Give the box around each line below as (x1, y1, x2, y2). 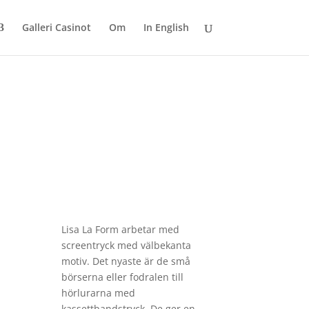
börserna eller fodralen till (61, 270, 184, 283)
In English (143, 21, 189, 34)
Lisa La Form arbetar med (61, 222, 180, 236)
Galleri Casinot (21, 21, 91, 34)
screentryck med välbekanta (61, 238, 192, 252)
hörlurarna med (61, 286, 136, 299)
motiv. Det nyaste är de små (61, 254, 191, 268)
